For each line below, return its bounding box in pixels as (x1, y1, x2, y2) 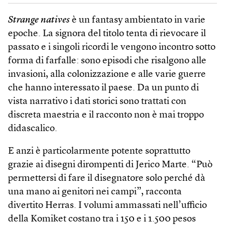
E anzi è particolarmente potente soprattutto (8, 146, 190, 156)
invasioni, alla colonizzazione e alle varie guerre (8, 69, 206, 79)
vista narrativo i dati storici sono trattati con (8, 96, 186, 106)
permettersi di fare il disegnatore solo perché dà (8, 173, 205, 183)
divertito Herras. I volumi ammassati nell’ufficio (8, 200, 207, 210)
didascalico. (8, 124, 57, 134)
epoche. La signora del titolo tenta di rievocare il (8, 29, 206, 39)
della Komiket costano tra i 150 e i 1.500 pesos (8, 214, 196, 224)
